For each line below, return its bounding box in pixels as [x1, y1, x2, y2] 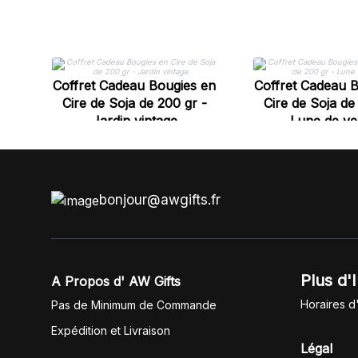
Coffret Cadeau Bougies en [53, 78, 216, 93]
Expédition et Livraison [51, 324, 170, 337]
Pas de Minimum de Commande [51, 298, 217, 312]
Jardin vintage [91, 113, 177, 129]
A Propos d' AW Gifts [51, 273, 181, 289]
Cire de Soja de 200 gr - [62, 95, 207, 111]
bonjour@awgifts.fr [99, 192, 221, 208]
